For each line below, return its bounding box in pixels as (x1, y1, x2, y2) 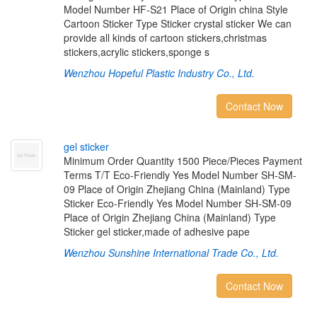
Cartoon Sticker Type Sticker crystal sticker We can (63, 16, 292, 30)
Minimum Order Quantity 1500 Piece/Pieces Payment (63, 154, 302, 168)
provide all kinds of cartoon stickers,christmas (63, 30, 267, 45)
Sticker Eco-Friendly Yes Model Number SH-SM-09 (63, 196, 292, 210)
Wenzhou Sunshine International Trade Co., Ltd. (63, 246, 279, 260)
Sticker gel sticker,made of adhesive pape (63, 224, 250, 238)
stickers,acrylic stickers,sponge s (63, 45, 209, 59)
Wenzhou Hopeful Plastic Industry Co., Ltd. (63, 66, 255, 80)
